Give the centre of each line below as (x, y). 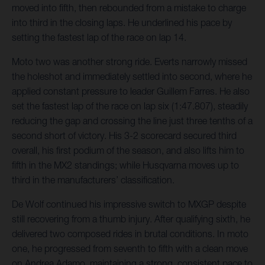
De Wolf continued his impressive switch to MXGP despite (129, 204)
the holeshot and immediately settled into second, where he (132, 76)
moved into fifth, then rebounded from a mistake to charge (129, 7)
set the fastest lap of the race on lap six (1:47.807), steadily (130, 106)
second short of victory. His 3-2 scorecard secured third (124, 135)
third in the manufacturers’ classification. (93, 180)
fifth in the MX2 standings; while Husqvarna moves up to (125, 165)
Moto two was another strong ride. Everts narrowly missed (130, 61)
